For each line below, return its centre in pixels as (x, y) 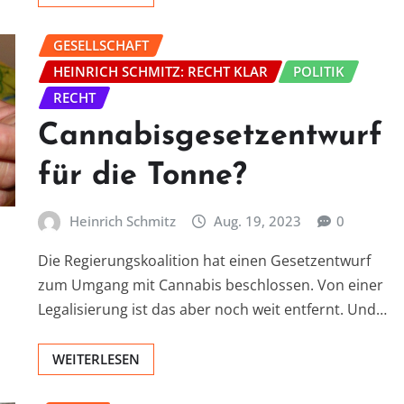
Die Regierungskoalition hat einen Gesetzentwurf (204, 260)
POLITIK (319, 71)
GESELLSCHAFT (101, 45)
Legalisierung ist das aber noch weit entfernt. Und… (212, 309)
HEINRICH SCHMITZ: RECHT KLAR (161, 71)
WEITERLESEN (96, 358)
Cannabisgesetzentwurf (210, 137)
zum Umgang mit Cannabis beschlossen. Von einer (211, 285)
